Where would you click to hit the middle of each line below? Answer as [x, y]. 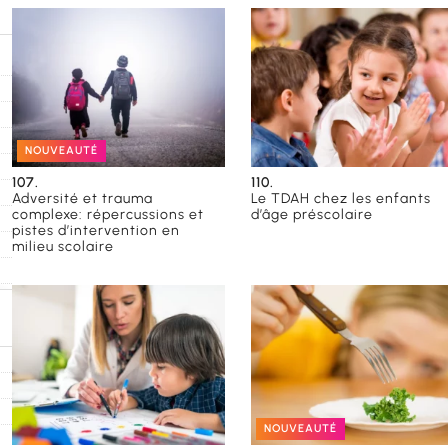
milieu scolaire [63, 247]
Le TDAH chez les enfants [341, 199]
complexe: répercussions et [108, 215]
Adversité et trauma [82, 199]
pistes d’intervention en [96, 231]
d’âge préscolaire [312, 215]
